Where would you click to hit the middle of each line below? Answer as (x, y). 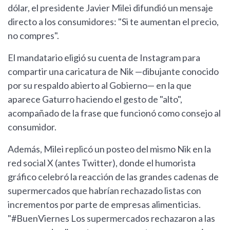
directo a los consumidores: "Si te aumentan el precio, (113, 22)
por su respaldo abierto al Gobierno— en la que (100, 85)
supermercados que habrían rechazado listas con (104, 191)
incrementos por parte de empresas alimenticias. (104, 205)
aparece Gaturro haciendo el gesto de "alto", (95, 99)
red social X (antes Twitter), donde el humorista (102, 163)
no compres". (33, 36)
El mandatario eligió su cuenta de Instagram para (104, 58)
